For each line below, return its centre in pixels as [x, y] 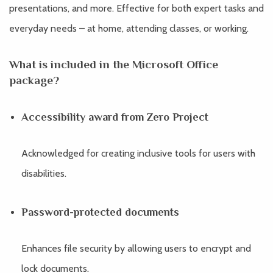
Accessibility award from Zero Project [115, 117]
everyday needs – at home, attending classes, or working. [129, 28]
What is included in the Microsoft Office [114, 64]
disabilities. [44, 173]
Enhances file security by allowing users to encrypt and [136, 248]
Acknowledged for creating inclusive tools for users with [138, 153]
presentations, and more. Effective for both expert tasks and [136, 8]
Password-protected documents [100, 212]
